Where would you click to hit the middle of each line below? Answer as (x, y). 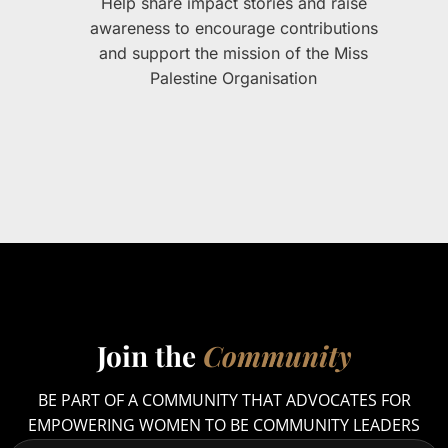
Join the (149, 356)
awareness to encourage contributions (233, 28)
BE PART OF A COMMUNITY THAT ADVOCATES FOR (224, 400)
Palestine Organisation (233, 78)
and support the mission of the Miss (233, 53)
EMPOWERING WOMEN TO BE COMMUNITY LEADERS (224, 425)
